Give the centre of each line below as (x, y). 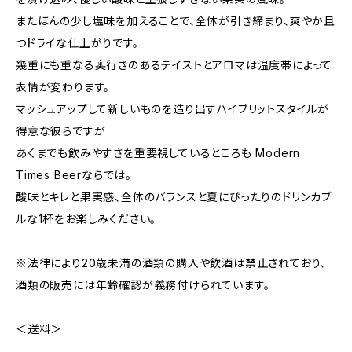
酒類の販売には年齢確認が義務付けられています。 (143, 285)
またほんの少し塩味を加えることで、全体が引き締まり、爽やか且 (176, 21)
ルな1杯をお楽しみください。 (86, 219)
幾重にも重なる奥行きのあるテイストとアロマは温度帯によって (174, 65)
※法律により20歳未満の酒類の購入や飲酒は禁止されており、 (171, 263)
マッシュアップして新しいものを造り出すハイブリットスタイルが (172, 109)
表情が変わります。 (63, 87)
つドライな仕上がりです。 (77, 43)
